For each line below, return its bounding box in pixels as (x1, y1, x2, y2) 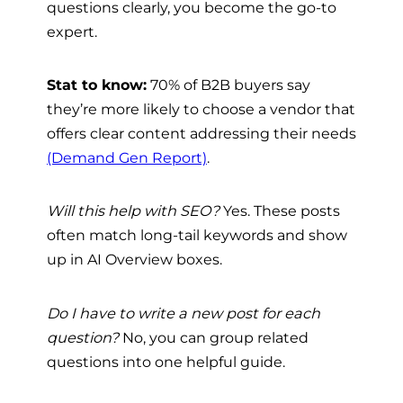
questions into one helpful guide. (47, 352, 285, 371)
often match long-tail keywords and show (47, 226, 347, 245)
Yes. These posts (219, 201, 340, 220)
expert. (47, 22, 97, 40)
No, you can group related (119, 327, 309, 346)
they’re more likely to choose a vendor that (47, 99, 355, 118)
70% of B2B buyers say (147, 75, 310, 94)
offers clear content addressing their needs (47, 123, 356, 142)
